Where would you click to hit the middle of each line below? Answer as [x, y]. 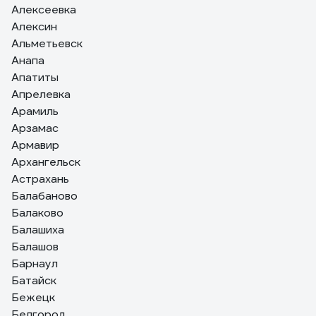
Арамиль [35, 111]
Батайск [34, 280]
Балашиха [38, 230]
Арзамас [35, 128]
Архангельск [46, 162]
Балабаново [44, 196]
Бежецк [33, 297]
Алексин [34, 26]
